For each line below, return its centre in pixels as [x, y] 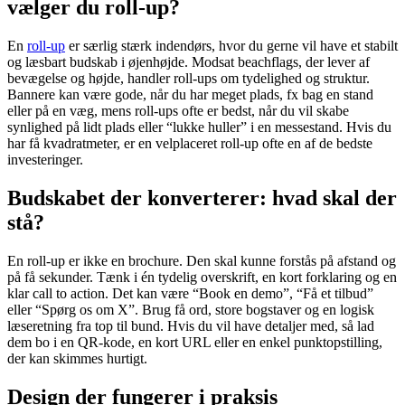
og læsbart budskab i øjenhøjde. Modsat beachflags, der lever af [188, 62]
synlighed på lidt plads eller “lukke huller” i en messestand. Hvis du [199, 127]
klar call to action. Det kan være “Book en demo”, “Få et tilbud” [190, 294]
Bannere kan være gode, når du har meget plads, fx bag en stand [190, 95]
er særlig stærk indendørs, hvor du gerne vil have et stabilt [231, 46]
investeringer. [45, 160]
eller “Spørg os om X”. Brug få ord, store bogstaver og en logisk [191, 310]
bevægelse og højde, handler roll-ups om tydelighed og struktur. [188, 79]
